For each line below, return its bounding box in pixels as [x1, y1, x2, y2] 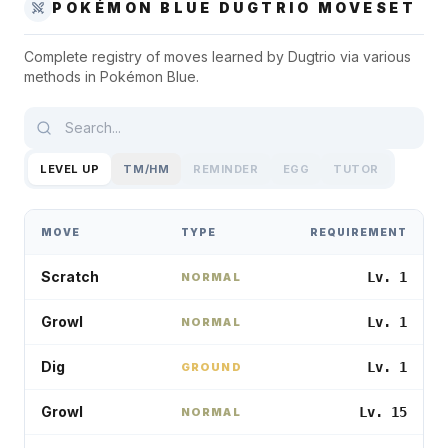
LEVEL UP [40, 162, 100, 176]
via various [336, 48, 411, 65]
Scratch [41, 268, 99, 285]
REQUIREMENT [310, 226, 407, 238]
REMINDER [193, 162, 259, 176]
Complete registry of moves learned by [24, 48, 288, 65]
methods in [24, 68, 100, 85]
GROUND [181, 360, 242, 374]
